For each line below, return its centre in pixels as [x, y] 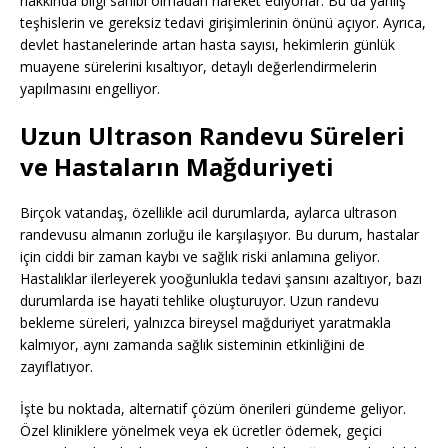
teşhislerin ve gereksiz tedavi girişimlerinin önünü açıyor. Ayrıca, [223, 23]
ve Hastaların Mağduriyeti [177, 167]
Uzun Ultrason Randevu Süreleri [212, 136]
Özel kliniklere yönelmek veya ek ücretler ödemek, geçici [201, 431]
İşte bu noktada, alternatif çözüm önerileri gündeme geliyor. [213, 409]
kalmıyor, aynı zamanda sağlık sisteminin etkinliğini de [192, 345]
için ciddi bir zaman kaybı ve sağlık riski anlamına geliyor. [200, 257]
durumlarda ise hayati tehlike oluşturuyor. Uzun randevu [199, 301]
